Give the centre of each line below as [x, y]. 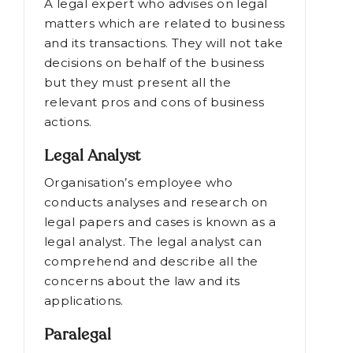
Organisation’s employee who [139, 242]
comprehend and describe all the [151, 321]
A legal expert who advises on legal [156, 63]
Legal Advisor [93, 37]
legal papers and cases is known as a [160, 281]
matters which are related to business [165, 83]
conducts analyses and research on [156, 262]
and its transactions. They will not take [163, 102]
